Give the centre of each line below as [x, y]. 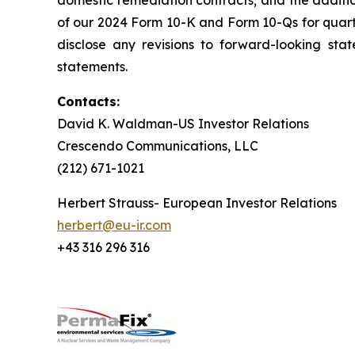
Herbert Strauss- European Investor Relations [197, 203]
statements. [92, 67]
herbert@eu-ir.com [114, 225]
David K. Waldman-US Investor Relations [183, 124]
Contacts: [88, 101]
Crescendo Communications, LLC [158, 146]
